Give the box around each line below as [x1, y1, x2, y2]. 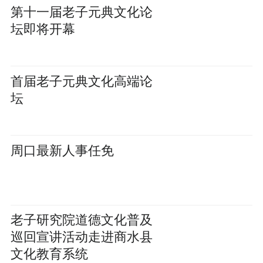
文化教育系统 [10, 247, 88, 262]
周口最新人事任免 [10, 144, 114, 159]
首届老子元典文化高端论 [10, 75, 153, 89]
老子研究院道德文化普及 [10, 213, 153, 228]
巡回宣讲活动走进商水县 [10, 230, 153, 245]
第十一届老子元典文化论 [10, 5, 153, 20]
